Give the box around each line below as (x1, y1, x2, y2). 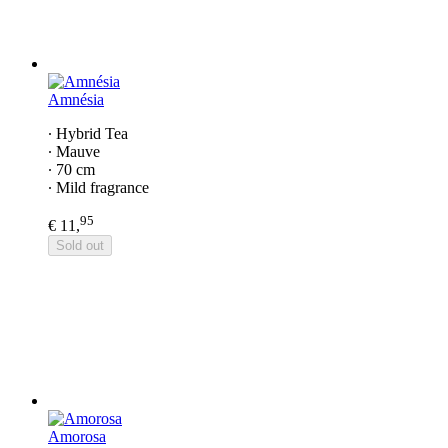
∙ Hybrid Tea (48, 124, 128, 142)
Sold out (56, 238, 104, 254)
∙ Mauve (48, 142, 100, 160)
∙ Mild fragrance (48, 178, 149, 196)
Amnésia (48, 90, 104, 108)
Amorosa (48, 428, 106, 446)
